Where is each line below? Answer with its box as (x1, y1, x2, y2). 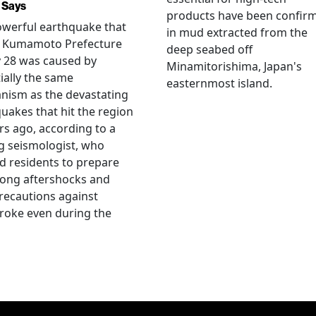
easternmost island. (166, 75, 272, 91)
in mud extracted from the (166, 24, 308, 40)
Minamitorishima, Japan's (166, 58, 302, 74)
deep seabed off (166, 41, 253, 57)
